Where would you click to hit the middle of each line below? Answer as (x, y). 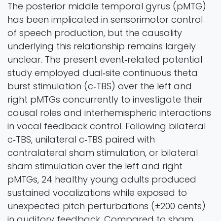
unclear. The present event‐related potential (105, 60)
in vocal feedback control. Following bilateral (107, 126)
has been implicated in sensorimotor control (105, 20)
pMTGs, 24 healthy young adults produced (102, 180)
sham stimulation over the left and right (95, 166)
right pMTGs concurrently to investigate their (105, 100)
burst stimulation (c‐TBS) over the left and (100, 86)
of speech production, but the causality (95, 33)
